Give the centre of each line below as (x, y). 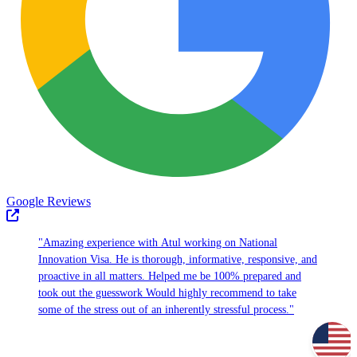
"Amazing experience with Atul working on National (158, 243)
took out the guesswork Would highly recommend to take (167, 293)
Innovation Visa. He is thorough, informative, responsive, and (178, 260)
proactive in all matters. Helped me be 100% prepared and (170, 277)
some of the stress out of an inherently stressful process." (166, 310)
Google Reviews (49, 202)
